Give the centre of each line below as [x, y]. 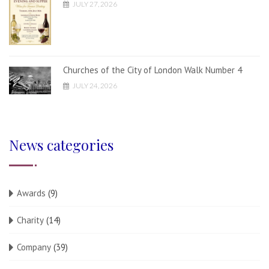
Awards [31, 193]
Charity [30, 220]
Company [34, 247]
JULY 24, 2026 [94, 85]
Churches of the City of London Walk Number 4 [153, 70]
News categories [61, 145]
